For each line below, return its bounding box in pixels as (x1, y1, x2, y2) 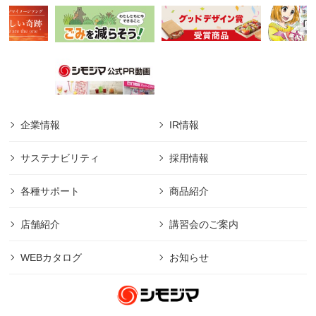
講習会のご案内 (169, 218, 238, 230)
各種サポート (20, 185, 80, 197)
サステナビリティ (20, 152, 100, 164)
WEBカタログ (20, 251, 83, 263)
